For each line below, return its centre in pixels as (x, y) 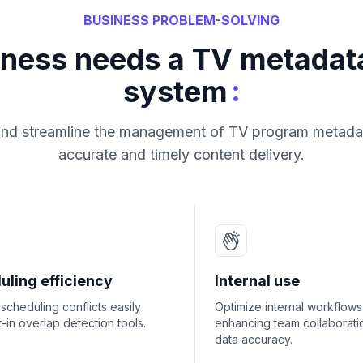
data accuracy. (254, 339)
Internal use (257, 281)
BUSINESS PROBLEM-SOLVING (181, 20)
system (175, 92)
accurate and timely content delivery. (181, 154)
